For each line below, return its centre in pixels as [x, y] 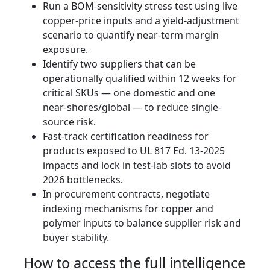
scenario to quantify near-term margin [131, 35]
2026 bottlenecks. [83, 180]
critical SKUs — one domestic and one [129, 93]
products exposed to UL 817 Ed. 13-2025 [134, 151]
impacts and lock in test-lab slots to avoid [137, 165]
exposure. [65, 50]
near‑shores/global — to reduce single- [132, 108]
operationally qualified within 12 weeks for [140, 79]
